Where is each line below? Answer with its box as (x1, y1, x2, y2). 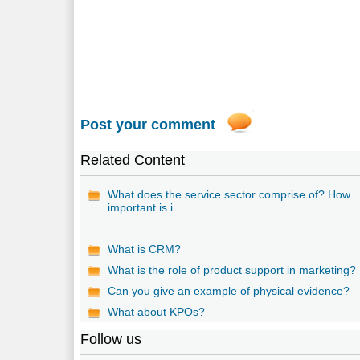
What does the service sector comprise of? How (108, 187, 351, 201)
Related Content (80, 151, 186, 168)
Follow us (80, 330, 142, 347)
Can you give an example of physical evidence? (108, 284, 350, 297)
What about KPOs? (108, 305, 206, 318)
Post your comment (80, 116, 216, 133)
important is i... (108, 200, 183, 214)
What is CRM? (108, 242, 182, 256)
